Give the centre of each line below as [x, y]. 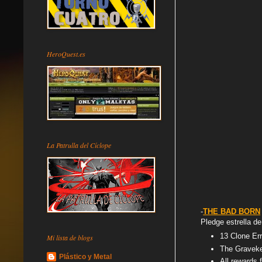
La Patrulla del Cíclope [79, 145]
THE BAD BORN [232, 211]
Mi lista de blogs [70, 237]
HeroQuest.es [66, 54]
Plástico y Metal [85, 256]
